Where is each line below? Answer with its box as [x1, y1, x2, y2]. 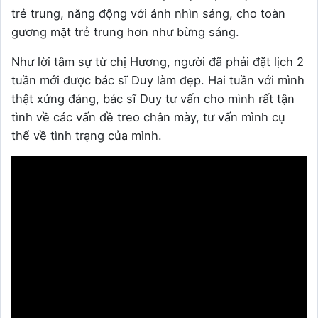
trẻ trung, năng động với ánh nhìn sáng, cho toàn [11, 6, 285, 21]
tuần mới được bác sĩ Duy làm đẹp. [11, 73, 208, 88]
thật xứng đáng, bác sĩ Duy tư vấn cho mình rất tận [11, 92, 295, 106]
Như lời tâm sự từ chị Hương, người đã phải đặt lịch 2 [11, 55, 304, 70]
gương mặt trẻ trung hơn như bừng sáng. [11, 25, 239, 40]
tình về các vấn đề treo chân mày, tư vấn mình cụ [11, 110, 285, 125]
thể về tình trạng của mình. [11, 128, 162, 143]
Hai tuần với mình [208, 73, 305, 88]
